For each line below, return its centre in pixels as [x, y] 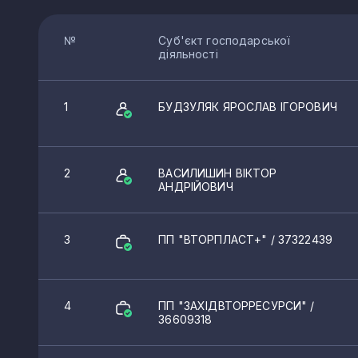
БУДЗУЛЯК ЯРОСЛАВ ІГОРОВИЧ [248, 107]
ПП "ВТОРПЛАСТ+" [215, 240]
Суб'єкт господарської [225, 41]
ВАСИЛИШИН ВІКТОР [218, 173]
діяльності [188, 54]
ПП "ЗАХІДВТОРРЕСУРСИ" [235, 306]
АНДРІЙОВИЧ [196, 187]
